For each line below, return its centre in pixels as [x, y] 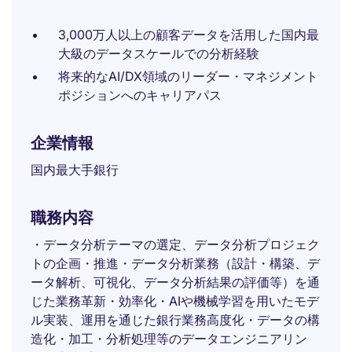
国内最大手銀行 [75, 170]
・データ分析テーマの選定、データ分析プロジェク [175, 244]
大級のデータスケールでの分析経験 [159, 53]
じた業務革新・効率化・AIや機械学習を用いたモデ [175, 301]
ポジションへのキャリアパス [140, 95]
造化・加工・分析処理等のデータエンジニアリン [169, 339]
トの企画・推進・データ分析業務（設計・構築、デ [175, 263]
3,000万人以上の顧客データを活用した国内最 [189, 35]
